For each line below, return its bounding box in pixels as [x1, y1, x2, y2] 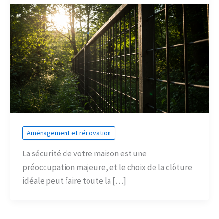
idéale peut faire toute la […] [22, 175, 126, 187]
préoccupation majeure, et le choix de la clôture [22, 162, 192, 173]
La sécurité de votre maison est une [22, 148, 147, 159]
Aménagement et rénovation [26, 128, 111, 137]
